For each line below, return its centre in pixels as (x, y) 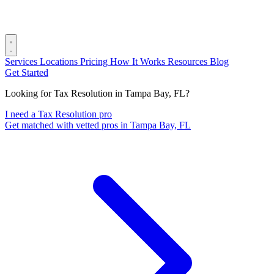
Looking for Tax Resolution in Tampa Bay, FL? (97, 93)
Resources (189, 61)
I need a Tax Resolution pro (58, 114)
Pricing (95, 61)
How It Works (139, 61)
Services (22, 61)
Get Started (27, 72)
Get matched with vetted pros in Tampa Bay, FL (98, 125)
